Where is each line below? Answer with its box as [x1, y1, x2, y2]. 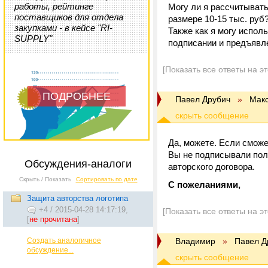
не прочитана [29, 215, 77, 224]
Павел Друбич [175, 95, 230, 104]
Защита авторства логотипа [27, 194, 128, 203]
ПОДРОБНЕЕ [42, 90, 111, 102]
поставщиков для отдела [14, 12, 123, 22]
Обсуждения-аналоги [25, 158, 132, 170]
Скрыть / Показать [19, 176, 71, 182]
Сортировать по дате [75, 176, 138, 182]
